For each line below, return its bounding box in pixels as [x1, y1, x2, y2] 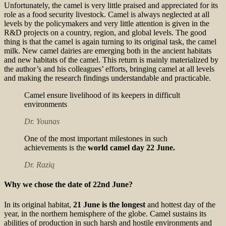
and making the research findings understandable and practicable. [4, 73, 211, 82]
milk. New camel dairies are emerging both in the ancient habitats [4, 46, 211, 55]
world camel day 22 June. [88, 143, 175, 152]
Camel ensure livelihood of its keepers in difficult [24, 90, 180, 99]
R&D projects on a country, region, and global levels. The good [4, 28, 206, 37]
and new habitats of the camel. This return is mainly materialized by [4, 55, 218, 64]
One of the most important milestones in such [24, 134, 167, 143]
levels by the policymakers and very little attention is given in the [4, 19, 209, 28]
